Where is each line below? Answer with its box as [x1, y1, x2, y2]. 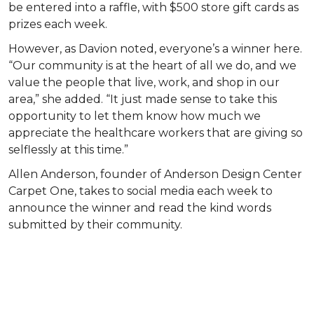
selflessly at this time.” [8, 142, 128, 156]
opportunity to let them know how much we [8, 109, 261, 123]
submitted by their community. [8, 217, 182, 231]
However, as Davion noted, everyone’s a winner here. [8, 41, 302, 55]
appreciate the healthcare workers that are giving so [8, 125, 303, 139]
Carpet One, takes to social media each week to [8, 184, 273, 198]
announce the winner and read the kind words [8, 200, 271, 214]
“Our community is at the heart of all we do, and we [8, 58, 296, 72]
